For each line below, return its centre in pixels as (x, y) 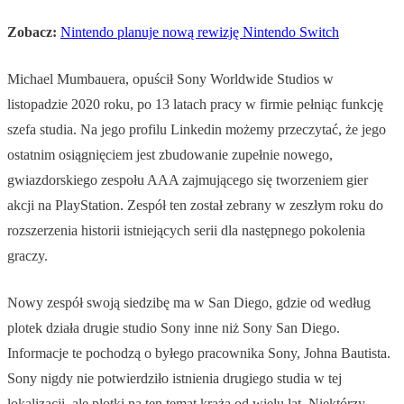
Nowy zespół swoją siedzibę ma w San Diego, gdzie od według (189, 303)
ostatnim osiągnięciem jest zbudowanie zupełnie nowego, (170, 155)
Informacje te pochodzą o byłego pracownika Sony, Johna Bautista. (199, 353)
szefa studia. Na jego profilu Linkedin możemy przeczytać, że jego (197, 130)
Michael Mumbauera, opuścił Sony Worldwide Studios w (170, 79)
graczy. (28, 256)
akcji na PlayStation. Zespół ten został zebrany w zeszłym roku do (195, 206)
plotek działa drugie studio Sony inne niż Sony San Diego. (174, 328)
